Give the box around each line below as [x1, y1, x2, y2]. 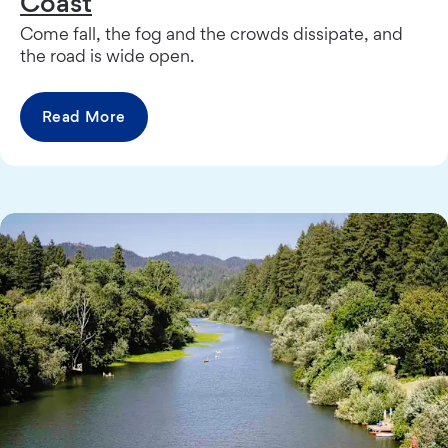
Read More [42, 106, 126, 126]
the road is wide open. [20, 44, 194, 66]
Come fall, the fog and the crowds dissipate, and [20, 22, 403, 44]
